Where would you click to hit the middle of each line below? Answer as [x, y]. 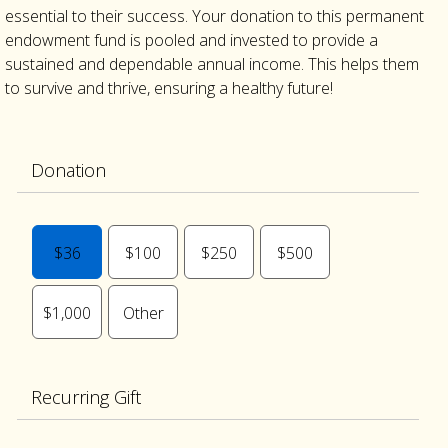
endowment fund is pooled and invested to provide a [191, 40]
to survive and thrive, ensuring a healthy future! [169, 88]
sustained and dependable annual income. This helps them [212, 64]
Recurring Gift [86, 397]
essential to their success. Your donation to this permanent [214, 16]
